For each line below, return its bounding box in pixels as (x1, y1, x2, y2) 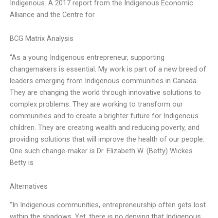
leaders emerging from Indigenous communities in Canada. (10, 76, 198, 85)
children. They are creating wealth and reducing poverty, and (10, 123, 200, 132)
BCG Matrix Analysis (10, 34, 73, 43)
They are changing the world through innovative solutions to (10, 88, 201, 97)
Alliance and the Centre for (10, 10, 95, 19)
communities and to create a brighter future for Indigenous (10, 111, 199, 120)
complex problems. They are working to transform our (10, 99, 183, 109)
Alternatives (10, 182, 48, 191)
